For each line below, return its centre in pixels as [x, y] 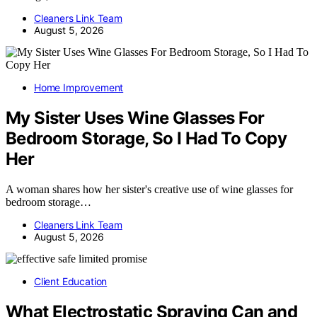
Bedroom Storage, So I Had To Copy [146, 139]
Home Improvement [79, 88]
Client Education [71, 281]
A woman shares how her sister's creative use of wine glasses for [149, 189]
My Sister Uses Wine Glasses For [135, 118]
